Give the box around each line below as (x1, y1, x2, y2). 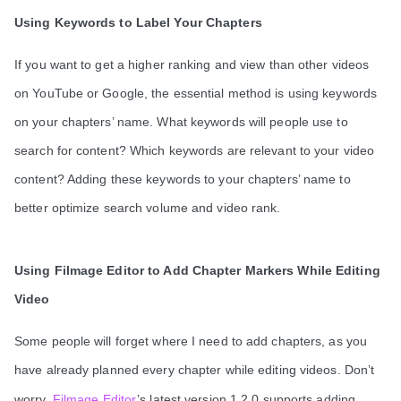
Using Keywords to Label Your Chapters (14, 14, 266, 30)
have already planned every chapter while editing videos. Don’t (14, 362, 375, 377)
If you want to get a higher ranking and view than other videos (14, 56, 370, 72)
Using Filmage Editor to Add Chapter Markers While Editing (14, 262, 380, 277)
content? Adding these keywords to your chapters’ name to (14, 171, 351, 186)
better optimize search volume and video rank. (14, 200, 281, 215)
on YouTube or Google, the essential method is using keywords (14, 85, 378, 100)
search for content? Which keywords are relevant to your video (14, 142, 375, 158)
